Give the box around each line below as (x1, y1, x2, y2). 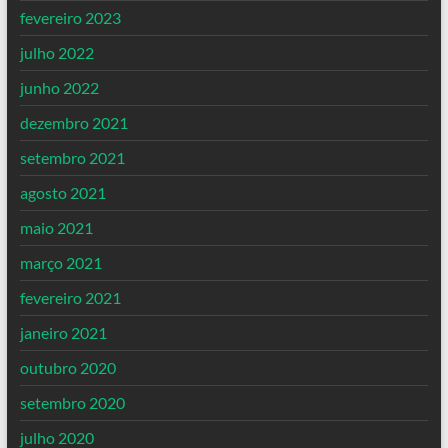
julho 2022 (19, 43, 94, 62)
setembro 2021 (19, 148, 125, 167)
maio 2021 (19, 218, 93, 237)
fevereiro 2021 (19, 288, 121, 307)
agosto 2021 (19, 183, 106, 202)
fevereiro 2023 (19, 8, 121, 27)
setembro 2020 (19, 393, 125, 412)
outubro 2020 (19, 358, 116, 377)
